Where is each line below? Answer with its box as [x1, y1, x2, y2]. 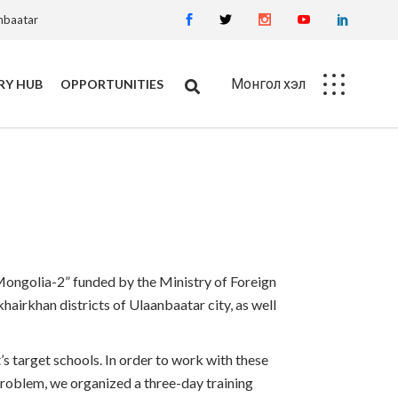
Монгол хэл [231, 75, 306, 92]
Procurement [37, 187, 117, 204]
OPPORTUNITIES [60, 76, 163, 92]
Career [37, 157, 79, 174]
